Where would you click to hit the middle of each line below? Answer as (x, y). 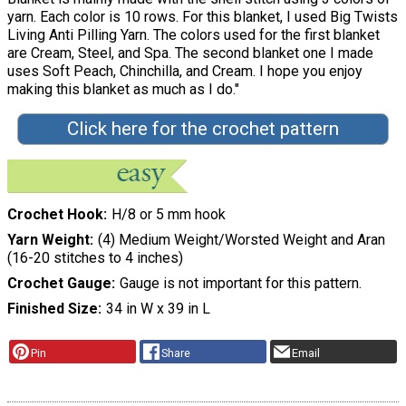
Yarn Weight (48, 240)
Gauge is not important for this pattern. (240, 284)
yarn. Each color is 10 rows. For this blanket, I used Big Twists (203, 16)
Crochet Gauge (59, 284)
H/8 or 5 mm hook (168, 215)
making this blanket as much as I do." (123, 89)
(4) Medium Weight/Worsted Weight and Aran (241, 240)
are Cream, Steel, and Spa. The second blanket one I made (190, 53)
